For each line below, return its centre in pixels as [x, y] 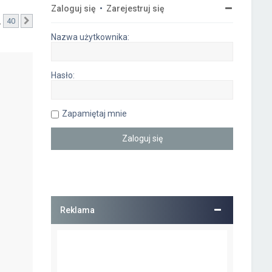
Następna [52, 22]
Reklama [78, 210]
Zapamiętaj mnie [95, 114]
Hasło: [63, 75]
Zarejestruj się [136, 8]
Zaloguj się [74, 8]
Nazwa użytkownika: [90, 37]
